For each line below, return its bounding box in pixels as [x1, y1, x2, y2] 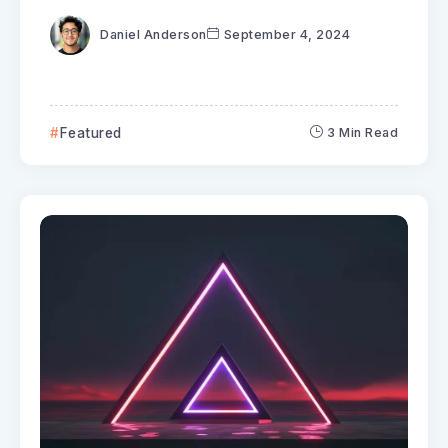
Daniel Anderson [100, 27, 207, 43]
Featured [59, 125, 122, 142]
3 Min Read [327, 125, 398, 141]
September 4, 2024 [223, 27, 350, 43]
